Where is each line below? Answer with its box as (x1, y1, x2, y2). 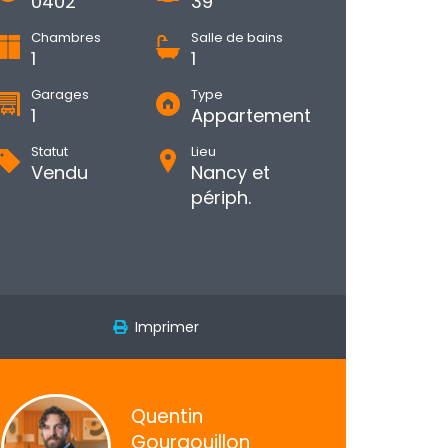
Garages (31, 85, 89, 104)
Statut (31, 142, 68, 161)
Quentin (131, 403, 203, 430)
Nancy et (191, 160, 270, 185)
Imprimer (127, 317, 199, 337)
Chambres (31, 28, 101, 47)
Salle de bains (191, 28, 283, 47)
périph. (191, 185, 251, 210)
